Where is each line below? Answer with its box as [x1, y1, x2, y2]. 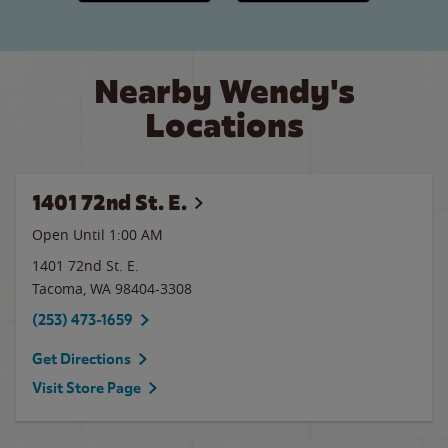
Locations [144, 104, 304, 147]
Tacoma [32, 279, 83, 298]
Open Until [32, 225, 109, 244]
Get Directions [32, 350, 131, 368]
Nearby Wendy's [93, 70, 355, 113]
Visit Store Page [32, 379, 141, 397]
